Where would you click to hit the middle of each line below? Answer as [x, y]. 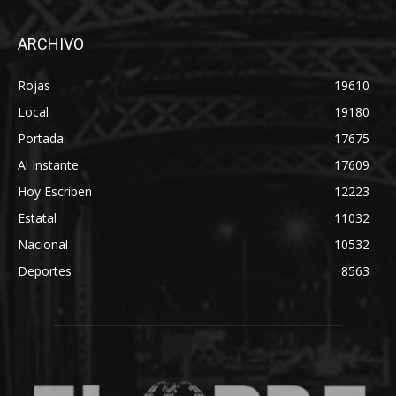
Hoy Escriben [55, 191]
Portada [41, 138]
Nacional [43, 244]
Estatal [37, 217]
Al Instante [48, 164]
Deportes [45, 270]
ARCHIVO [51, 43]
